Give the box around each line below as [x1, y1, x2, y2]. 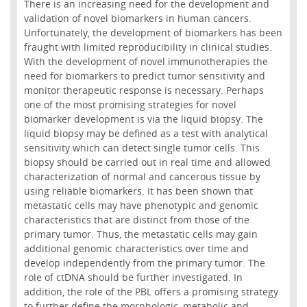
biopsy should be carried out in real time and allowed [23, 155, 271, 169]
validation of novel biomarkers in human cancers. [23, 11, 251, 25]
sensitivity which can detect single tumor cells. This [23, 140, 260, 154]
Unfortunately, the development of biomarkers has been [23, 25, 282, 39]
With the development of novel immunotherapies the [23, 54, 268, 68]
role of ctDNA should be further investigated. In [23, 270, 243, 284]
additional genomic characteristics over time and [23, 241, 249, 255]
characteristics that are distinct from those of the [23, 212, 249, 226]
